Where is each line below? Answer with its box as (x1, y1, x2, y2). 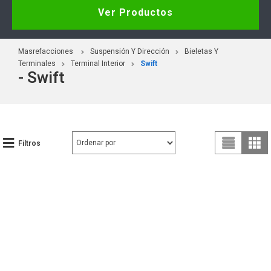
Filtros (18, 139, 41, 148)
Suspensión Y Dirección (90, 47, 169, 56)
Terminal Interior (71, 59, 125, 68)
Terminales (18, 59, 56, 68)
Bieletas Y (184, 47, 218, 56)
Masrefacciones (18, 47, 73, 56)
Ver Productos (98, 6, 173, 18)
